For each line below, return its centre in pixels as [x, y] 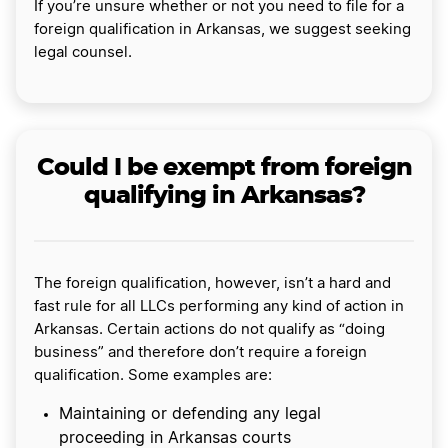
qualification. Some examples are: [153, 376]
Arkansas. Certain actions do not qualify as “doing [209, 330]
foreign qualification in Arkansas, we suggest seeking [222, 30]
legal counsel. [83, 53]
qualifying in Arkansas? [224, 196]
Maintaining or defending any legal [190, 414]
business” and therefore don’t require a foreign [200, 353]
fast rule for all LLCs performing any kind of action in [219, 307]
